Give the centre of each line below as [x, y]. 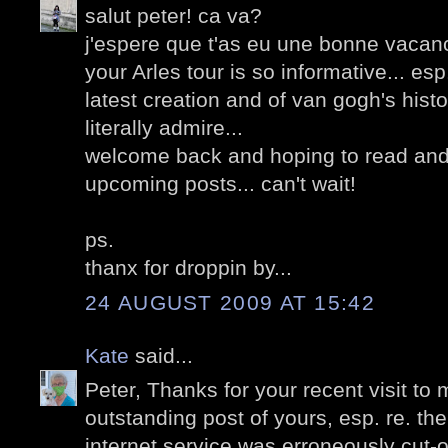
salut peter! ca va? [173, 16]
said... [161, 355]
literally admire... [164, 128]
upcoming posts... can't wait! [220, 184]
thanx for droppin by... [188, 268]
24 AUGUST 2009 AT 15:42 [230, 302]
